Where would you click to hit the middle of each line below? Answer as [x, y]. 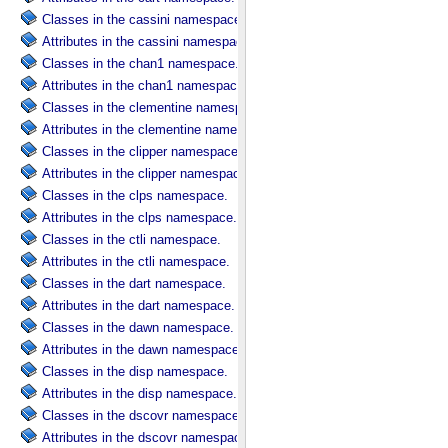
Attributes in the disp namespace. [139, 393]
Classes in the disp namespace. [135, 371]
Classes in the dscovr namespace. [142, 415]
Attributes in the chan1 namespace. [145, 85]
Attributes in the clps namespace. [139, 217]
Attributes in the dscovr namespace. [147, 437]
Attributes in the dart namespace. [138, 305]
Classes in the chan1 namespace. [140, 63]
